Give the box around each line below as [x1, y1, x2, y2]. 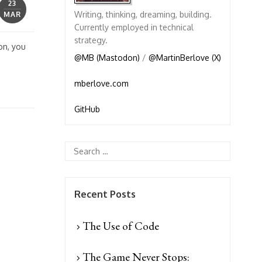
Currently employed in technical [74, 22, 194, 33]
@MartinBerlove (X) [148, 53, 221, 63]
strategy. [74, 35, 108, 46]
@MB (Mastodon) [74, 53, 140, 63]
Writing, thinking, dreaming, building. [74, 9, 212, 20]
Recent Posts [74, 188, 136, 201]
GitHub [74, 104, 100, 115]
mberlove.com [74, 78, 129, 89]
